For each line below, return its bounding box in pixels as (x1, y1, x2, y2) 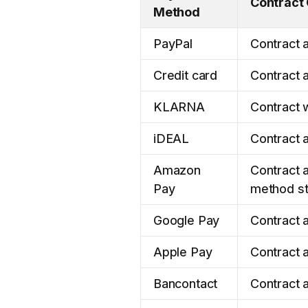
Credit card (153, 67, 218, 82)
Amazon (153, 162, 201, 177)
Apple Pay (153, 244, 212, 259)
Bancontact (153, 276, 218, 291)
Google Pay (153, 212, 220, 228)
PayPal (153, 36, 192, 51)
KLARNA (153, 99, 205, 114)
